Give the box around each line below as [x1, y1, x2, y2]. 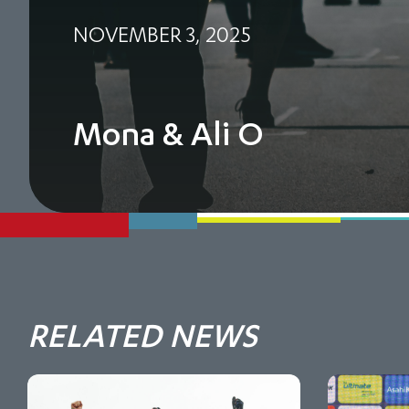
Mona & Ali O [73, 113, 264, 152]
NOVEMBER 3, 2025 [73, 22, 251, 47]
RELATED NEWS [27, 315, 257, 354]
